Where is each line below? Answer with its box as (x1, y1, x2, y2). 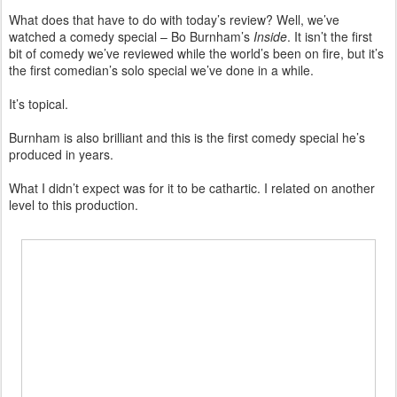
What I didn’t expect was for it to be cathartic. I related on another (9, 178, 375, 197)
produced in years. (9, 144, 113, 163)
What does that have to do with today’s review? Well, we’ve (9, 10, 339, 28)
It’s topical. (9, 94, 68, 113)
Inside (253, 27, 287, 45)
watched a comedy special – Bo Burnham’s (9, 27, 253, 45)
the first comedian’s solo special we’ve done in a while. (9, 60, 317, 79)
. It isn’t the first (287, 27, 372, 45)
